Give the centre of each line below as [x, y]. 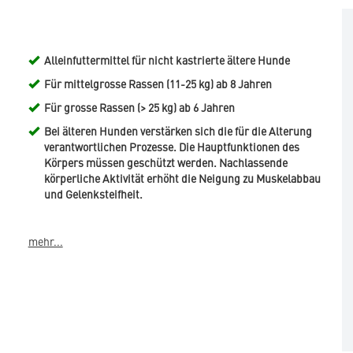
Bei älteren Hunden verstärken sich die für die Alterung [178, 131]
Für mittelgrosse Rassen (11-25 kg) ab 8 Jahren [158, 84]
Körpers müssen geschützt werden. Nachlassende [165, 163]
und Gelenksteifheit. [93, 194]
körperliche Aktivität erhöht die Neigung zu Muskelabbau [182, 178]
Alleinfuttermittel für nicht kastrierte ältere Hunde [167, 60]
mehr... [45, 242]
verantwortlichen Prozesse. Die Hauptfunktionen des [171, 147]
